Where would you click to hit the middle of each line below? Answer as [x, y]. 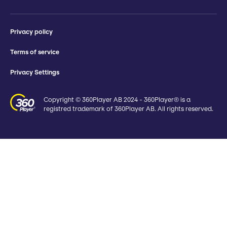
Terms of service [35, 52]
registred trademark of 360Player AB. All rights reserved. [128, 108]
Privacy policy [31, 31]
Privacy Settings [35, 72]
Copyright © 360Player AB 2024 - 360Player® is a [117, 99]
